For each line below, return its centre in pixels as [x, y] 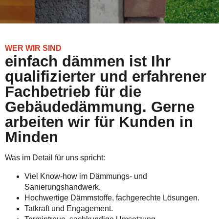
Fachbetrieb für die [73, 92]
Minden [32, 137]
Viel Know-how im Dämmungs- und [86, 176]
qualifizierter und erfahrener [106, 77]
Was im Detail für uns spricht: [55, 158]
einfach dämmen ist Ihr [88, 61]
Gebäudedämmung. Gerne [100, 107]
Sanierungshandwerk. [63, 187]
